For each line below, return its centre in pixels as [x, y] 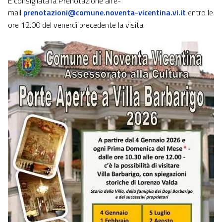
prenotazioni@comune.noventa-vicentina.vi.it [105, 12]
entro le [200, 12]
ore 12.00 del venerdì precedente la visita [76, 25]
